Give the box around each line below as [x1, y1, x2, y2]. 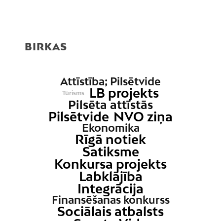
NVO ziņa [113, 109, 173, 125]
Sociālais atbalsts [57, 204, 164, 220]
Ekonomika [81, 121, 140, 135]
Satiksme [82, 144, 139, 160]
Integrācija [77, 181, 144, 197]
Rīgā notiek [75, 132, 146, 147]
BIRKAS [25, 40, 67, 53]
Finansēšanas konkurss [51, 193, 170, 207]
